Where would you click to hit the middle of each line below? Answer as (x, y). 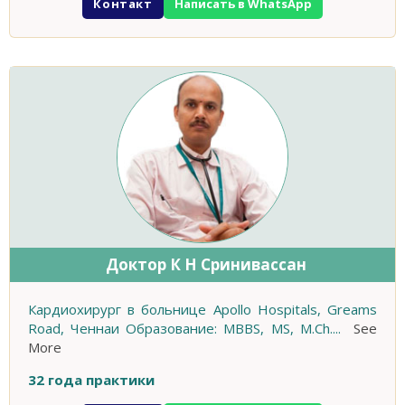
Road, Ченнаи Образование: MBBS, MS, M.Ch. (180, 329)
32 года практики (91, 380)
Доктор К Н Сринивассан (206, 265)
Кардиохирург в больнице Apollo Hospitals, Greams (202, 310)
